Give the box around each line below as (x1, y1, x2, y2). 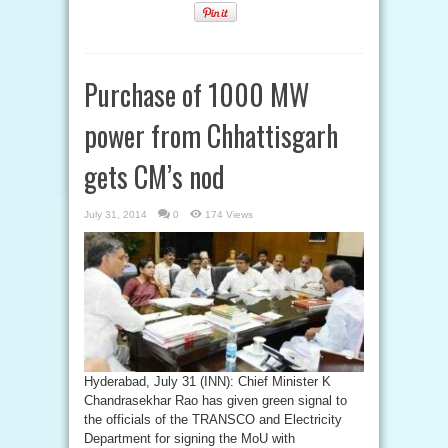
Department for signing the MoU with (84, 431, 295, 446)
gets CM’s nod (84, 156, 225, 197)
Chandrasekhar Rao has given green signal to (84, 393, 347, 408)
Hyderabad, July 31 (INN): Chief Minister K (84, 374, 331, 389)
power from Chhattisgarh (84, 115, 338, 156)
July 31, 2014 (84, 209, 147, 220)
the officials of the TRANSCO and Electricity (84, 412, 342, 427)
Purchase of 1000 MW (84, 74, 309, 115)
